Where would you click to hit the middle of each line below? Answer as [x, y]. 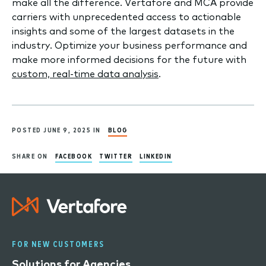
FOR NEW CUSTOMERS [58, 244]
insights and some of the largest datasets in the [123, 31]
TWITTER [116, 156]
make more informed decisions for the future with [129, 60]
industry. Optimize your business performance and [129, 45]
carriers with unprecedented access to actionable [126, 17]
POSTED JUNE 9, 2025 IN [56, 130]
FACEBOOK [74, 156]
